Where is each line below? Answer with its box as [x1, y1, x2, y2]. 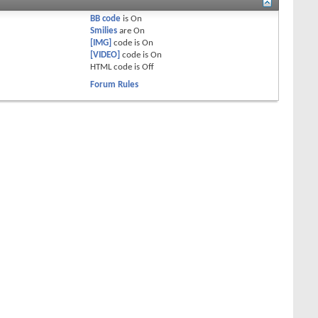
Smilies [90, 26, 118, 35]
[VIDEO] [90, 50, 121, 60]
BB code [90, 13, 121, 23]
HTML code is [90, 62, 143, 72]
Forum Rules [90, 79, 139, 89]
